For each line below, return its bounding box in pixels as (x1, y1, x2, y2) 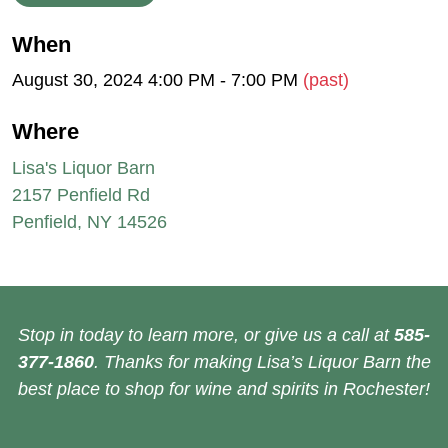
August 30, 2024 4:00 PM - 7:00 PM (12, 70, 303, 91)
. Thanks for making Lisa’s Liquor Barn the (93, 351, 431, 372)
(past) (303, 70, 349, 91)
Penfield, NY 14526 (12, 211, 167, 232)
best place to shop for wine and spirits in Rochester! (18, 378, 430, 399)
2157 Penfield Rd (12, 184, 150, 205)
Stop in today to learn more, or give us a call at (18, 324, 394, 345)
